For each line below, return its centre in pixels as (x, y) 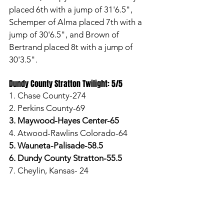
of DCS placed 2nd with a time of (71, 208)
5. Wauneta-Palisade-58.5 (56, 145)
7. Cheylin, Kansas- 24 (49, 170)
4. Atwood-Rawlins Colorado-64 (68, 133)
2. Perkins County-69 (47, 108)
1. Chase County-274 (47, 95)
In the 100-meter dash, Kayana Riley (75, 195)
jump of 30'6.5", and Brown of (65, 34)
